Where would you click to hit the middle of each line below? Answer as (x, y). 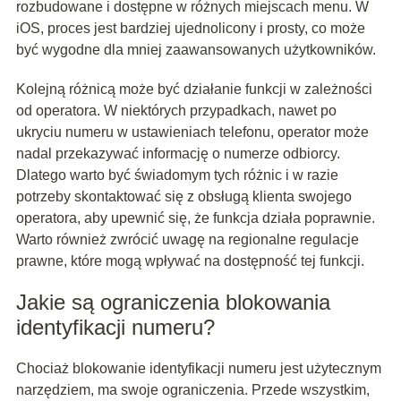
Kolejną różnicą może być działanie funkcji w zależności (194, 90)
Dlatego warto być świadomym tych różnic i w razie (177, 175)
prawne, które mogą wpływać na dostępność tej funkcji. (190, 261)
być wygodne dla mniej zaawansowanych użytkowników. (196, 50)
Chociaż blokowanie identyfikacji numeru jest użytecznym (198, 369)
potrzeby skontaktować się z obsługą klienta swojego (183, 197)
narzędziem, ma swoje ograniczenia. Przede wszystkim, (192, 390)
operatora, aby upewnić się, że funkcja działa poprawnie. (195, 218)
